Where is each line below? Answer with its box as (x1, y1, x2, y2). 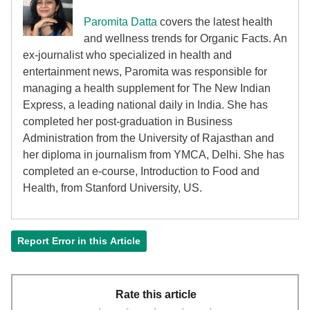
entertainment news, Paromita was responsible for (23, 65, 267, 77)
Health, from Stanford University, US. (23, 181, 202, 194)
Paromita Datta (84, 15, 157, 28)
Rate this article (116, 288, 197, 300)
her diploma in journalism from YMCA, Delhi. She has (23, 148, 284, 161)
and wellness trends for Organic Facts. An (84, 32, 287, 44)
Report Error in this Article (17, 235, 140, 246)
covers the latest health (157, 15, 273, 28)
